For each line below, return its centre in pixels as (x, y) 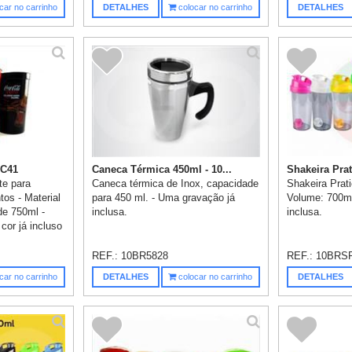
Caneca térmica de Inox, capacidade (176, 183)
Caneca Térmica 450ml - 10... (162, 169)
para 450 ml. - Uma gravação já (164, 197)
